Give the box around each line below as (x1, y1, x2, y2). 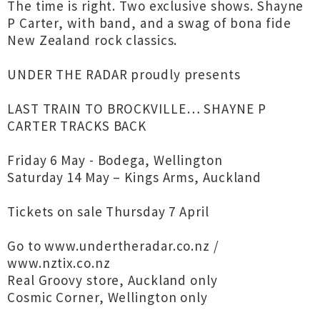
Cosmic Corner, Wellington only (7, 289, 208, 306)
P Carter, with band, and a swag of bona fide (7, 14, 291, 31)
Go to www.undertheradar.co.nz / (7, 237, 219, 254)
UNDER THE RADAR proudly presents (7, 66, 241, 83)
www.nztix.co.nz (7, 254, 111, 271)
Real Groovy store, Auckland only (7, 271, 218, 289)
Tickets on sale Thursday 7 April (7, 203, 209, 220)
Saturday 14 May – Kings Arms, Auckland (7, 169, 262, 186)
